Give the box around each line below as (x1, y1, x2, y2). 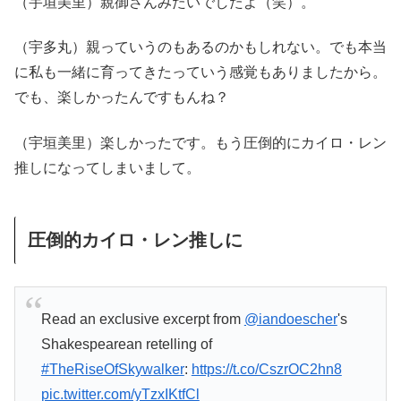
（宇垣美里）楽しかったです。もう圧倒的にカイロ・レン (14, 134, 387, 150)
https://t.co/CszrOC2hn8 (191, 362, 342, 378)
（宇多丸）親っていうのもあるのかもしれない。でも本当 (14, 39, 387, 55)
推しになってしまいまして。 (14, 159, 200, 175)
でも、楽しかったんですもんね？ (14, 90, 229, 106)
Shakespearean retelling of (40, 337, 212, 353)
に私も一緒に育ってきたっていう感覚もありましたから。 (14, 64, 387, 81)
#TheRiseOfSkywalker (40, 362, 184, 378)
